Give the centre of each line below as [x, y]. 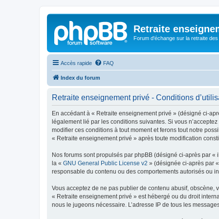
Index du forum [80, 77]
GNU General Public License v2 [105, 163]
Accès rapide [76, 63]
